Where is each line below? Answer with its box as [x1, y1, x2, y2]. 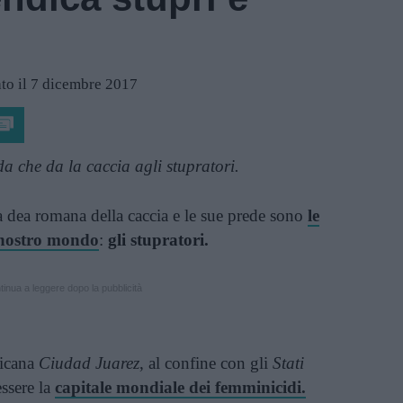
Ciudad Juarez [39, 354, 139, 372]
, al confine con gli [139, 354, 273, 372]
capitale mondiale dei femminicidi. [55, 378, 306, 397]
